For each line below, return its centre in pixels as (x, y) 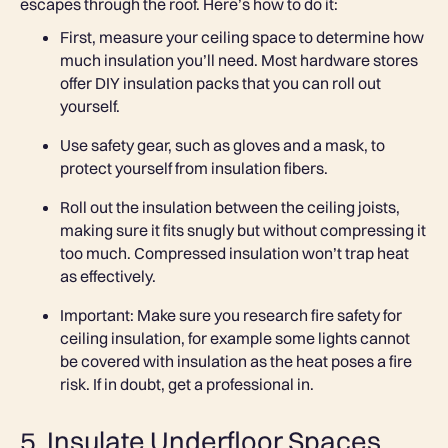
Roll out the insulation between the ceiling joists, (230, 207)
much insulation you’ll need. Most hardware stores (239, 60)
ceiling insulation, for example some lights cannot (235, 338)
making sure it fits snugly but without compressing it (243, 230)
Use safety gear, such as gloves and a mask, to (222, 145)
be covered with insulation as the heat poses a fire (236, 361)
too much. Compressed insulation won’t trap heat (234, 253)
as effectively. (108, 276)
